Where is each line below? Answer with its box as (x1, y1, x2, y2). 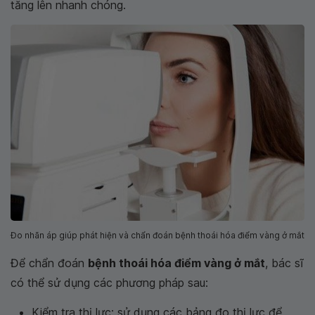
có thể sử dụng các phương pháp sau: (11, 276, 208, 290)
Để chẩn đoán (11, 256, 88, 271)
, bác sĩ (265, 256, 303, 271)
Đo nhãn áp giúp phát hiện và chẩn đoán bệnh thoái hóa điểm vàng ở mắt (11, 230, 304, 241)
